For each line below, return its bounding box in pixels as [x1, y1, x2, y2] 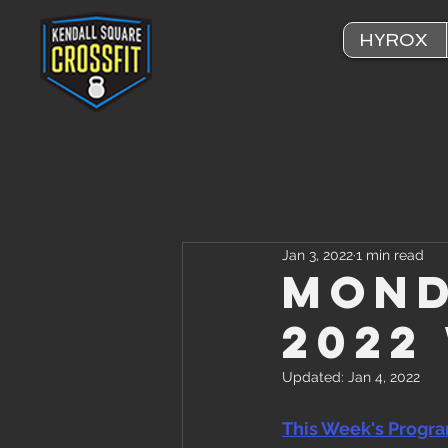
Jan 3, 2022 [282, 246, 353, 263]
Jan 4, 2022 [348, 369, 420, 385]
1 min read [356, 246, 424, 263]
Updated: [282, 369, 348, 385]
